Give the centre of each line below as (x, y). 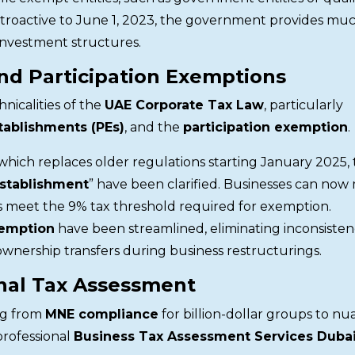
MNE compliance (102, 314)
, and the (154, 128)
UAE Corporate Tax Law (184, 105)
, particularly (303, 105)
